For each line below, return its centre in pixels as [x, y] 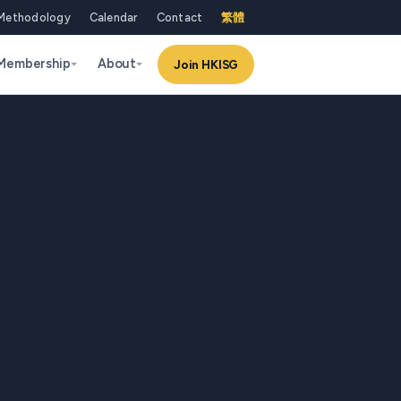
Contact [179, 17]
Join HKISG [206, 64]
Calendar [113, 17]
